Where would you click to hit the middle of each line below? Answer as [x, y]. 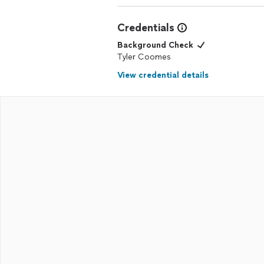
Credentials [146, 28]
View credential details [163, 75]
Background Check [155, 45]
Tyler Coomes [144, 57]
